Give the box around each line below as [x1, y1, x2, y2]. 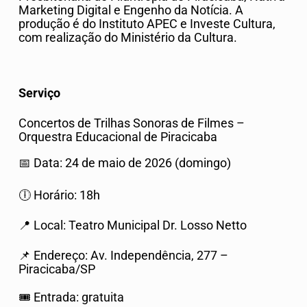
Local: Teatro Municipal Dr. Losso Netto [31, 219, 247, 233]
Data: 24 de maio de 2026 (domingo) [31, 156, 231, 170]
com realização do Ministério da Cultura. [19, 30, 237, 45]
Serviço [19, 86, 60, 101]
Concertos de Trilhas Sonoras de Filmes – [19, 116, 245, 131]
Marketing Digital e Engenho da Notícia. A [19, 3, 243, 17]
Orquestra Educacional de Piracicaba [19, 130, 217, 145]
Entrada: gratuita [31, 291, 124, 305]
